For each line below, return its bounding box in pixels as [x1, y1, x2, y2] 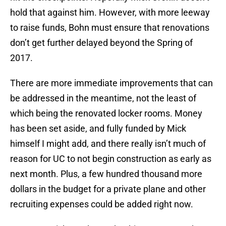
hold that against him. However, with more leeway [10, 7, 210, 18]
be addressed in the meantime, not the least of [10, 93, 196, 104]
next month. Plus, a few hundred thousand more [10, 168, 202, 180]
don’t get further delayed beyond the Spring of [10, 37, 193, 48]
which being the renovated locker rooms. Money [10, 108, 202, 119]
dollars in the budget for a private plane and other [10, 184, 206, 195]
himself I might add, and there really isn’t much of [10, 138, 206, 149]
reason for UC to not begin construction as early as [10, 153, 211, 164]
